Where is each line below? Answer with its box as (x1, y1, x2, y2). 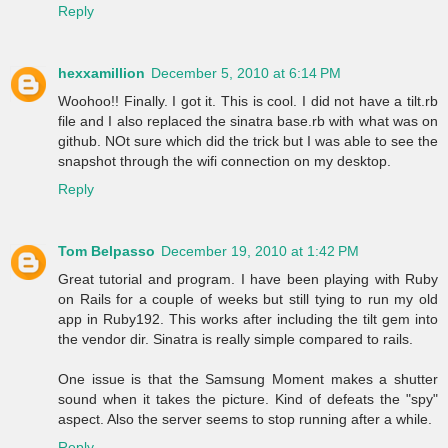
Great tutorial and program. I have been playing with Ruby (58, 270, 438, 287)
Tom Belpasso (58, 242, 155, 259)
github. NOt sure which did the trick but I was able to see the (58, 133, 438, 149)
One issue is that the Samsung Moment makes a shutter (58, 370, 438, 387)
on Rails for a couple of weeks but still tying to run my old (58, 290, 438, 307)
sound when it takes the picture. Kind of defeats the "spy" (58, 390, 438, 407)
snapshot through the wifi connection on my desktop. (58, 153, 391, 169)
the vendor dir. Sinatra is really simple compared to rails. (58, 330, 413, 347)
